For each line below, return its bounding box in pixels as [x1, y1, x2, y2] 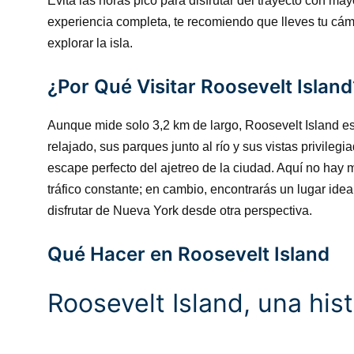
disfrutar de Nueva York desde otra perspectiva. [47, 204, 312, 217]
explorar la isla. [47, 36, 133, 50]
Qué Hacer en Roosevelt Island [47, 243, 330, 265]
